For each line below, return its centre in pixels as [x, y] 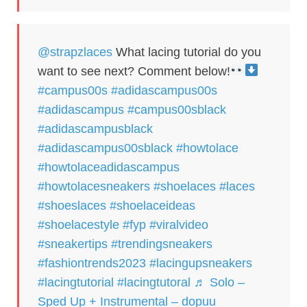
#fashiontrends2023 [92, 263]
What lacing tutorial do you [187, 52]
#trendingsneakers [162, 244]
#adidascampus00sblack [105, 148]
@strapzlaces [75, 52]
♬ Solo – [219, 282]
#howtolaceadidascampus [109, 167]
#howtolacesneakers [94, 186]
